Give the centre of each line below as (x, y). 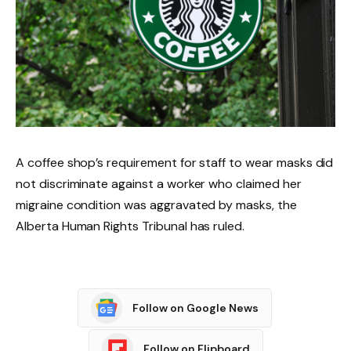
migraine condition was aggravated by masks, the (156, 205)
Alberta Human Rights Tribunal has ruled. (130, 226)
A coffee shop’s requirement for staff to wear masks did (175, 163)
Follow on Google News (195, 308)
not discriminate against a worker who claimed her (159, 184)
